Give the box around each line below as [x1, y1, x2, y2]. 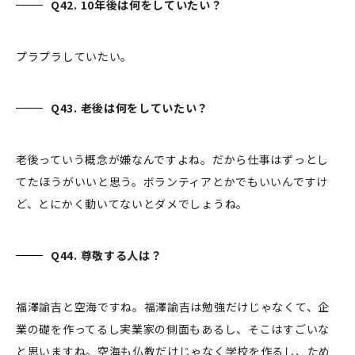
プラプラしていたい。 [16, 48, 136, 65]
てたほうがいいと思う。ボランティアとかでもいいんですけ [16, 174, 328, 190]
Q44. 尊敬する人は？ [51, 247, 166, 264]
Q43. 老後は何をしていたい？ [51, 100, 212, 116]
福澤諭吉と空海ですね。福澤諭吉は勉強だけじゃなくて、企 [16, 299, 330, 315]
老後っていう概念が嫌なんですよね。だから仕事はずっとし [16, 151, 329, 168]
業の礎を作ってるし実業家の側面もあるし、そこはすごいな [16, 321, 330, 338]
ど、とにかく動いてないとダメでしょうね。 [16, 196, 251, 212]
